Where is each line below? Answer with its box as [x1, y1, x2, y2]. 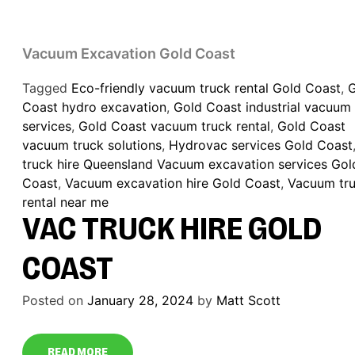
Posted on [22, 292, 88, 308]
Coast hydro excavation [22, 99, 167, 115]
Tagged [22, 80, 72, 96]
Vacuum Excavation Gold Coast [22, 45, 236, 62]
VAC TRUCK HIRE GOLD [22, 218, 323, 245]
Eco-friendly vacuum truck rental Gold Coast [71, 80, 342, 96]
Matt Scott [216, 292, 281, 308]
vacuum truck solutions [22, 137, 162, 153]
